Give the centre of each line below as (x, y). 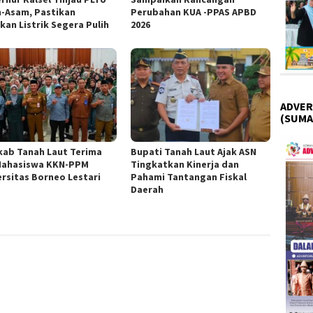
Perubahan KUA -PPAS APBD (194, 12)
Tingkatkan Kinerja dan (185, 164)
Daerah (147, 189)
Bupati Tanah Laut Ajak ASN (194, 151)
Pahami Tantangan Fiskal (189, 176)
